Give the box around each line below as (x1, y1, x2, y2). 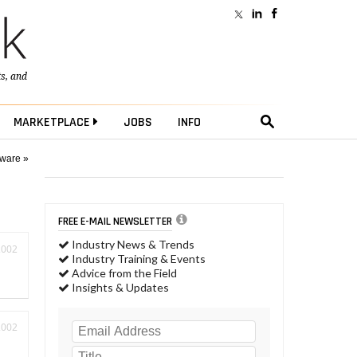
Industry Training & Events (69, 252, 206, 266)
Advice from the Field (69, 266, 177, 280)
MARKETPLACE (13, 114, 93, 131)
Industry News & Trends (69, 237, 194, 252)
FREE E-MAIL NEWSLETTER (58, 214, 172, 229)
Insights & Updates (69, 280, 169, 295)
